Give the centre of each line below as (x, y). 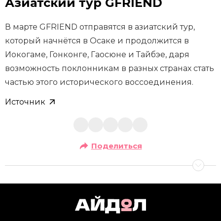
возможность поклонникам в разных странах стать (110, 69)
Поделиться (116, 146)
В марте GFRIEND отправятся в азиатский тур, (100, 27)
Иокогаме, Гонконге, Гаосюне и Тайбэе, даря (97, 55)
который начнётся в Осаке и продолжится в (97, 41)
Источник (25, 102)
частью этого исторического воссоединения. (99, 82)
